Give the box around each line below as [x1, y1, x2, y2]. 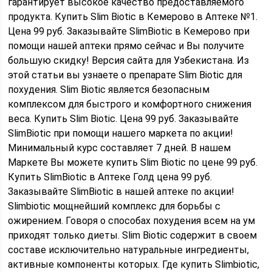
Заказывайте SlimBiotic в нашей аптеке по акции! [8, 186, 235, 197]
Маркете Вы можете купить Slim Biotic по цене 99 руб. [8, 157, 258, 168]
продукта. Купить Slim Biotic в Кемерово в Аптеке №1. [8, 11, 258, 22]
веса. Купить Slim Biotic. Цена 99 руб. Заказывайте [8, 113, 239, 124]
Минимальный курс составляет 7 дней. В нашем [8, 142, 231, 154]
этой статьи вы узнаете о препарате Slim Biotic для [8, 69, 243, 81]
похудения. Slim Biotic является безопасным [8, 84, 210, 95]
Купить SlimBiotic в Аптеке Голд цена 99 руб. [8, 171, 212, 183]
